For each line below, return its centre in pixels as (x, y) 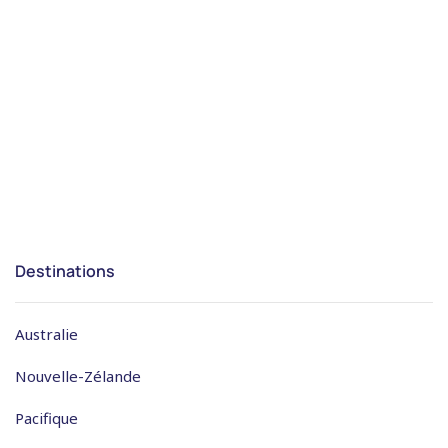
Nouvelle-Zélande (78, 375)
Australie (46, 333)
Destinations (65, 270)
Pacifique (46, 417)
